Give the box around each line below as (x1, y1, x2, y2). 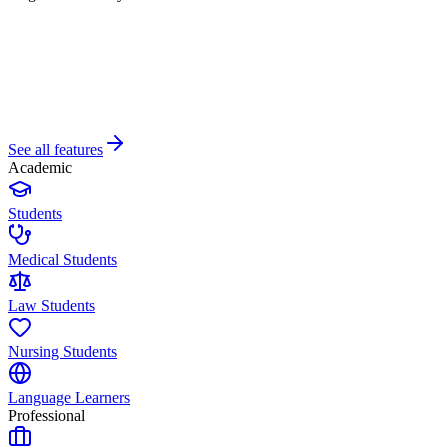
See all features (8, 141, 103, 159)
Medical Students (8, 251, 117, 269)
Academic (8, 159, 72, 177)
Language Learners (8, 389, 130, 407)
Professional (8, 407, 85, 425)
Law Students (8, 297, 95, 315)
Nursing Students (8, 343, 117, 361)
